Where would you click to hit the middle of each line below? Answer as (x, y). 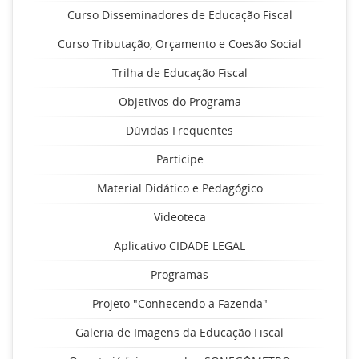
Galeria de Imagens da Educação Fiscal (179, 332)
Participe (179, 159)
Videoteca (179, 217)
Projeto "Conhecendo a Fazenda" (179, 303)
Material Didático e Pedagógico (179, 188)
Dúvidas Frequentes (179, 130)
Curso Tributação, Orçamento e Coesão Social (179, 44)
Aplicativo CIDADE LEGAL (179, 246)
